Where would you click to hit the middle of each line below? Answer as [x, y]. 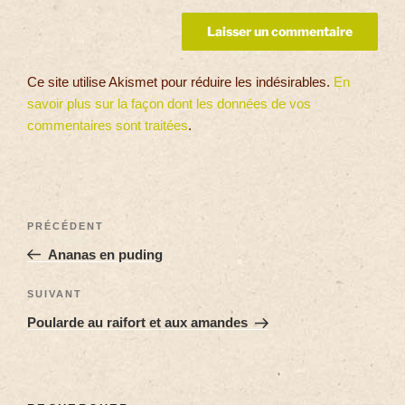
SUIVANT [55, 294]
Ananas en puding [105, 254]
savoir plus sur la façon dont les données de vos [169, 103]
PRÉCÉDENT [66, 226]
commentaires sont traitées [108, 125]
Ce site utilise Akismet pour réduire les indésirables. [180, 81]
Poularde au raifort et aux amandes [137, 323]
